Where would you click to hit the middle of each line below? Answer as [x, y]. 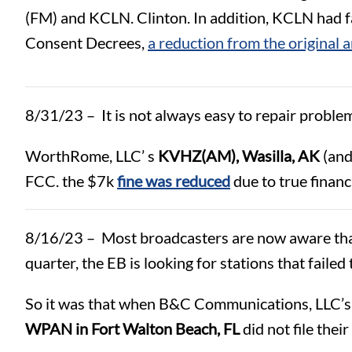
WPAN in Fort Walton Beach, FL [132, 328]
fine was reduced [174, 180]
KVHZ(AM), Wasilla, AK [239, 155]
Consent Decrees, [86, 42]
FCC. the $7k [71, 180]
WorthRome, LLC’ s [92, 155]
